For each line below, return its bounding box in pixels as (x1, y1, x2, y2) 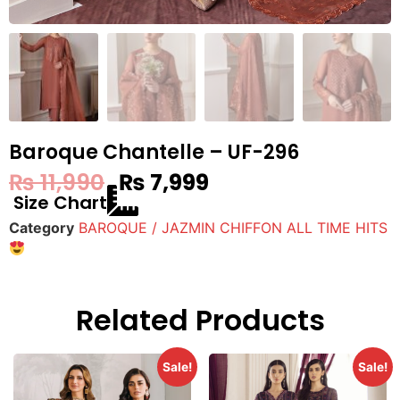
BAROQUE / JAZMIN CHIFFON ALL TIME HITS (79, 218, 387, 237)
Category (9, 218, 74, 237)
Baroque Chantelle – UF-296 (9, 138, 299, 167)
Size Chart (13, 189, 107, 215)
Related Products (75, 299, 325, 340)
